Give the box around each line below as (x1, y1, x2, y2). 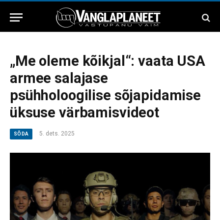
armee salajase (10, 70, 108, 86)
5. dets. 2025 (39, 130, 75, 137)
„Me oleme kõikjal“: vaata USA (10, 53, 205, 69)
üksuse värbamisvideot (10, 104, 159, 121)
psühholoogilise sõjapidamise (10, 87, 201, 104)
